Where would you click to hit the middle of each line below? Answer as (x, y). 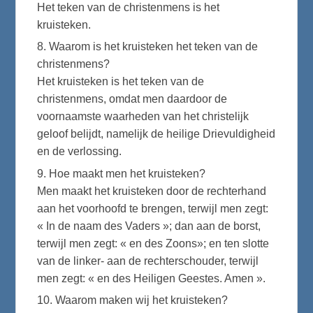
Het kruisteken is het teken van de (121, 82)
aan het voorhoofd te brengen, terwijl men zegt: (153, 208)
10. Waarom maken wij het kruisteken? (133, 300)
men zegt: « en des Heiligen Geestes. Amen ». (152, 278)
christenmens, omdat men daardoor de (132, 99)
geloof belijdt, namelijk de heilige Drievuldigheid (156, 134)
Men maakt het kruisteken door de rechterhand (152, 191)
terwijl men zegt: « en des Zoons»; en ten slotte (153, 243)
